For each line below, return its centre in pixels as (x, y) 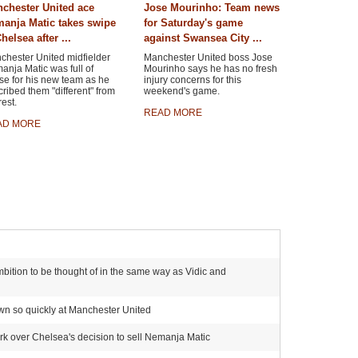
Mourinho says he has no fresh (210, 69)
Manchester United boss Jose (208, 58)
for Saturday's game (193, 23)
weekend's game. (181, 91)
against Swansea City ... (203, 38)
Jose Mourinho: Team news (211, 8)
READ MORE (173, 113)
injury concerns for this (192, 80)
